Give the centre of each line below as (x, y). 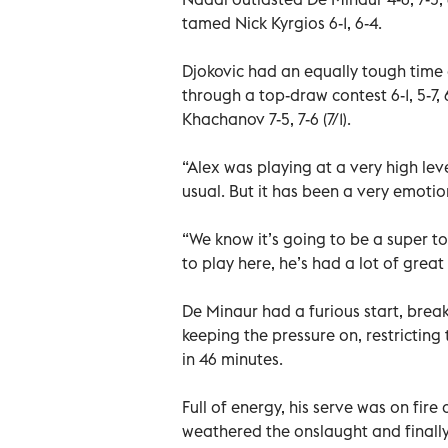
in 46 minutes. (232, 358)
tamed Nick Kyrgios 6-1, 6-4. (282, 22)
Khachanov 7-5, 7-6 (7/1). (266, 118)
